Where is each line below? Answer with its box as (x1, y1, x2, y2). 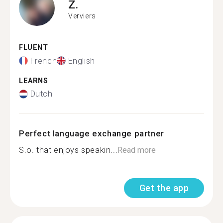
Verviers (68, 11, 96, 20)
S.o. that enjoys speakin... (19, 145, 118, 155)
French (30, 56, 57, 66)
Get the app (139, 183, 189, 193)
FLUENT (19, 43, 48, 52)
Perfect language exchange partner (19, 128, 164, 138)
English (68, 56, 95, 66)
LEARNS (19, 76, 48, 85)
